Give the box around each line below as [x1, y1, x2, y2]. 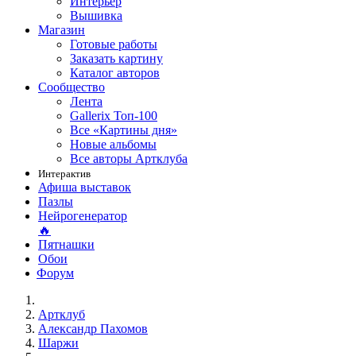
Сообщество [38, 80, 105, 94]
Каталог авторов [70, 66, 160, 79]
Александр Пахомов [38, 322, 148, 335]
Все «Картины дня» [70, 123, 177, 137]
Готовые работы [70, 37, 157, 51]
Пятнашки [38, 238, 95, 251]
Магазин [38, 23, 85, 37]
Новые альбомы [70, 137, 157, 151]
